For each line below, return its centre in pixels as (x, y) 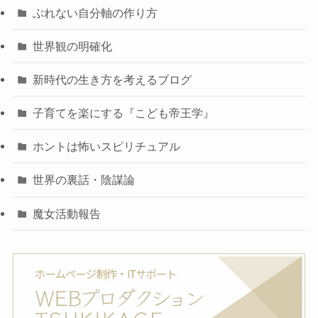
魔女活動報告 (67, 213)
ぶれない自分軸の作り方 (95, 12)
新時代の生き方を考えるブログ (113, 79)
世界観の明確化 (73, 46)
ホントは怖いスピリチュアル (107, 147)
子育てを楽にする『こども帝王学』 (124, 113)
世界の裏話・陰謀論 (84, 180)
